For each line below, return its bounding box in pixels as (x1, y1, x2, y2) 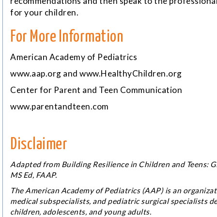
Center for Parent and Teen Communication (10, 85, 182, 95)
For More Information (10, 30, 123, 46)
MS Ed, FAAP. (10, 170, 57, 179)
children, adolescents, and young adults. (10, 207, 151, 216)
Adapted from (10, 159, 62, 169)
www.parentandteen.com (10, 101, 109, 112)
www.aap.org (10, 68, 62, 79)
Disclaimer (10, 137, 67, 153)
